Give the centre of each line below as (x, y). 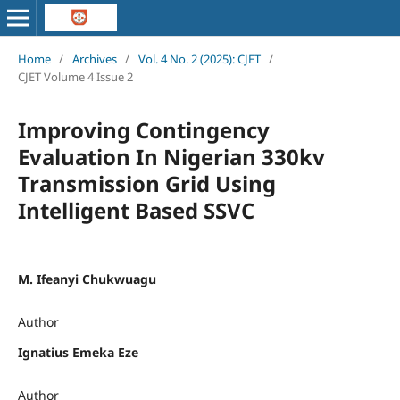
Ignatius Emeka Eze (78, 352)
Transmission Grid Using (146, 183)
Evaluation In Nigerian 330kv (171, 156)
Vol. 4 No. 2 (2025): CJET (199, 58)
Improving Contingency (143, 129)
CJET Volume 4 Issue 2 (75, 76)
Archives (94, 58)
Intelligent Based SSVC (136, 210)
